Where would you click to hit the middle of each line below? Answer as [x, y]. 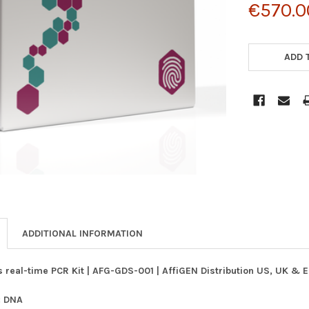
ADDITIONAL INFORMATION [83, 233]
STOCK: [266, 56]
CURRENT [270, 41]
